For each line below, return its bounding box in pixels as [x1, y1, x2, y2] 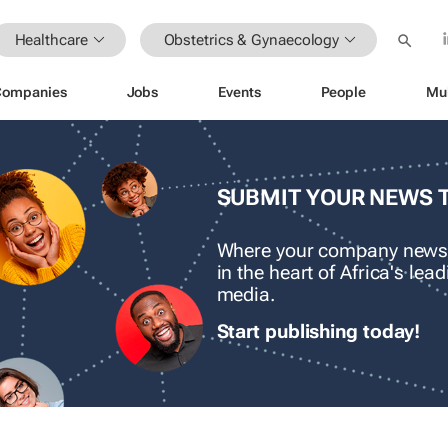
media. [216, 284, 275, 307]
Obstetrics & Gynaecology [163, 30, 340, 49]
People [320, 83, 366, 100]
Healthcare [14, 30, 88, 49]
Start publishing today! [216, 321, 421, 344]
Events [218, 83, 261, 100]
